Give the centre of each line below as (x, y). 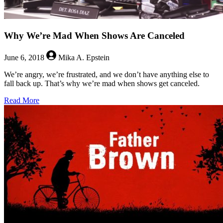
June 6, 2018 (25, 58)
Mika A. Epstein (83, 58)
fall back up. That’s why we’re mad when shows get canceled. (102, 84)
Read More (22, 101)
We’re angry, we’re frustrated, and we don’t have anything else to (107, 75)
